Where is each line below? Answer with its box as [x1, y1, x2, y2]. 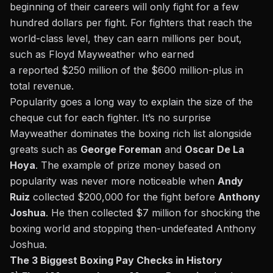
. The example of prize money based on [35, 159, 221, 172]
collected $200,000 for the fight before [30, 191, 218, 204]
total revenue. [10, 80, 74, 93]
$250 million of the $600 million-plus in [58, 64, 243, 77]
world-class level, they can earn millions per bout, [10, 32, 242, 45]
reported [18, 64, 58, 77]
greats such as [10, 143, 80, 156]
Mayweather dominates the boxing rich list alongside [10, 127, 252, 140]
